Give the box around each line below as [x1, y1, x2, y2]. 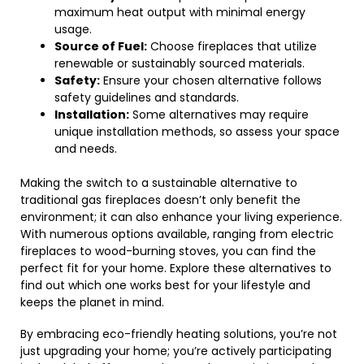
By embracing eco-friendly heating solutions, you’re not [20, 326, 337, 342]
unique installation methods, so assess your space [54, 123, 340, 140]
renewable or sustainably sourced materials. [54, 55, 305, 71]
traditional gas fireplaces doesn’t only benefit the [20, 192, 301, 208]
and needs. [54, 141, 117, 157]
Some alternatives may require [129, 106, 309, 123]
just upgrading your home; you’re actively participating [20, 343, 331, 359]
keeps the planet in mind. [20, 294, 164, 310]
